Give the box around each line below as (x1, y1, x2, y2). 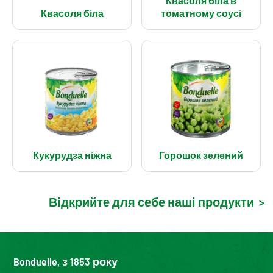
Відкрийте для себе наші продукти (49, 194, 254, 210)
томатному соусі (161, 7, 241, 20)
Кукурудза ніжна (32, 149, 112, 162)
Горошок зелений (159, 149, 243, 162)
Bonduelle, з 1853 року (13, 255, 118, 269)
